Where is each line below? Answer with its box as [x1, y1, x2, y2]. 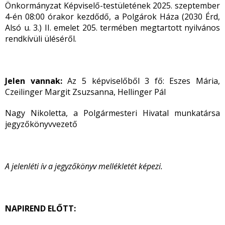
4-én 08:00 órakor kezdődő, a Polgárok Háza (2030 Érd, [5, 11, 220, 22]
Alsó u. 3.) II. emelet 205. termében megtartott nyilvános [5, 22, 220, 33]
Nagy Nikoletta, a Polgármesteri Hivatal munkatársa [5, 107, 220, 119]
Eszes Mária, [169, 75, 220, 86]
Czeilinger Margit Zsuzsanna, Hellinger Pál [5, 86, 166, 97]
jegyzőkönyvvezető [5, 119, 77, 130]
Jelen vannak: [5, 75, 68, 86]
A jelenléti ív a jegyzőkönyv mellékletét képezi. [5, 161, 163, 172]
